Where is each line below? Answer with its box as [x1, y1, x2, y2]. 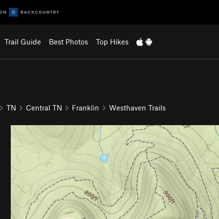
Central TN [26, 103, 62, 112]
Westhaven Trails [109, 103, 166, 112]
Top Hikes [95, 37, 129, 46]
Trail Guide [4, 37, 41, 46]
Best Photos [48, 37, 88, 46]
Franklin [72, 103, 99, 112]
